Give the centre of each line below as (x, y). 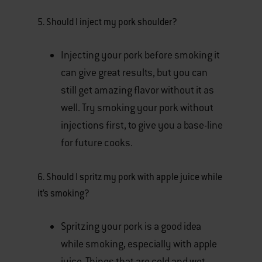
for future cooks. (97, 143)
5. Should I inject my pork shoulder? (107, 22)
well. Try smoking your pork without (137, 108)
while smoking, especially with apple (139, 244)
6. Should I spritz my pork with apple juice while (130, 177)
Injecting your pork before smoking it (140, 55)
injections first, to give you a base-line (142, 125)
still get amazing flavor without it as (137, 90)
